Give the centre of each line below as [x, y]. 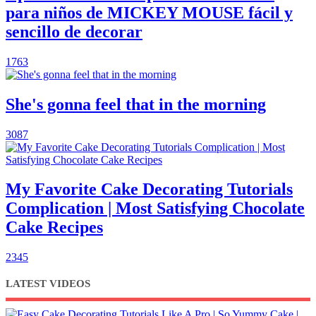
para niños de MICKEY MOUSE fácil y [149, 12]
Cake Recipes [54, 227]
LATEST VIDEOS [48, 284]
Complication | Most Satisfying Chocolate [155, 208]
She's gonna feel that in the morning [136, 104]
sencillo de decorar [74, 31]
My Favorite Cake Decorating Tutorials [149, 189]
